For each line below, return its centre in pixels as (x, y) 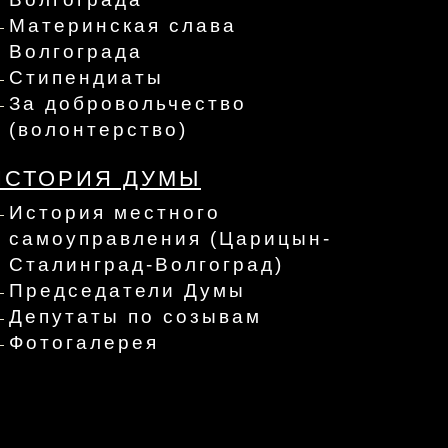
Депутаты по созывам (135, 316)
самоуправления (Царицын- (170, 238)
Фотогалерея (84, 342)
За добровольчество (128, 103)
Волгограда (76, 51)
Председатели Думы (127, 290)
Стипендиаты (86, 77)
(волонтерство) (98, 129)
